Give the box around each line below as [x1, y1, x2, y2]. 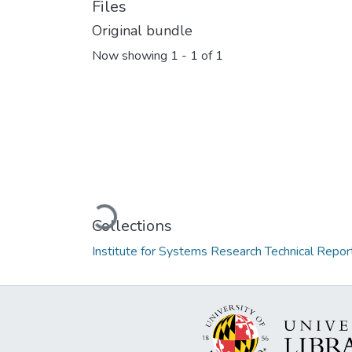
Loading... [93, 202, 147, 227]
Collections [92, 214, 172, 236]
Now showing [92, 47, 170, 65]
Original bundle [92, 21, 192, 40]
